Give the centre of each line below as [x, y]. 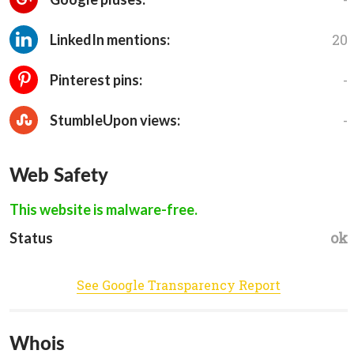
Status [31, 238]
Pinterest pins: [95, 80]
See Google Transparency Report [179, 285]
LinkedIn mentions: [109, 40]
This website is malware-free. [104, 210]
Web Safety [59, 175]
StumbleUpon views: [114, 121]
